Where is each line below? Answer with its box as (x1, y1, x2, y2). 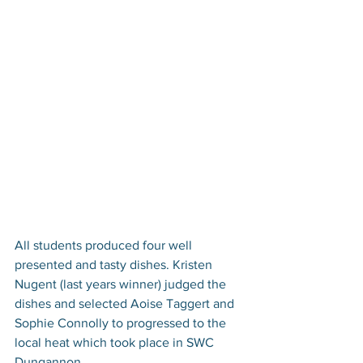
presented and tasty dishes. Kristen (15, 257, 216, 271)
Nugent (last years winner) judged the (15, 276, 229, 291)
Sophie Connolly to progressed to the (15, 315, 229, 330)
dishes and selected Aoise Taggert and (15, 296, 237, 310)
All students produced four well (15, 237, 195, 252)
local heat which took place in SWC (15, 335, 217, 349)
